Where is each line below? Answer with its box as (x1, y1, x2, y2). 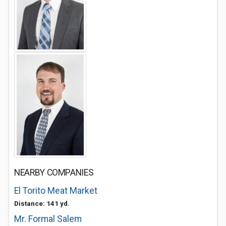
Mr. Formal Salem (14, 214, 82, 224)
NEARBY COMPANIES (14, 167, 94, 178)
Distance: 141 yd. (14, 199, 70, 207)
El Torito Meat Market (14, 186, 97, 196)
